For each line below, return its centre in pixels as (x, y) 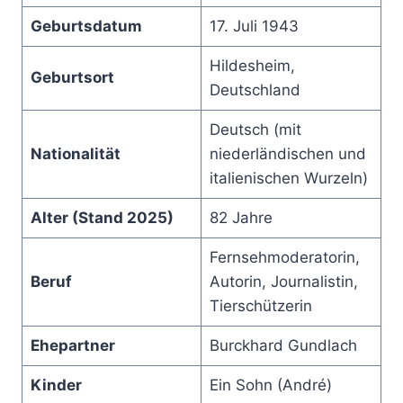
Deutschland (255, 90)
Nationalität (75, 153)
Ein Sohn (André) (270, 385)
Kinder (56, 385)
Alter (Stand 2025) (102, 217)
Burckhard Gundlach (283, 345)
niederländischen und (287, 153)
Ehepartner (72, 345)
